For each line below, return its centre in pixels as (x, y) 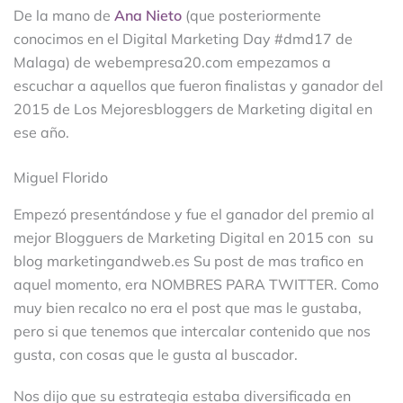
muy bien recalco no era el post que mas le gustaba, (188, 308)
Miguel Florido (61, 178)
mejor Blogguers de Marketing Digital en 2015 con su (193, 238)
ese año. (41, 133)
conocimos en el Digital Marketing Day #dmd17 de (183, 39)
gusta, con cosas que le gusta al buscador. (156, 355)
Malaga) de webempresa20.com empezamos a (172, 63)
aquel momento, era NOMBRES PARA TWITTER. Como (196, 285)
